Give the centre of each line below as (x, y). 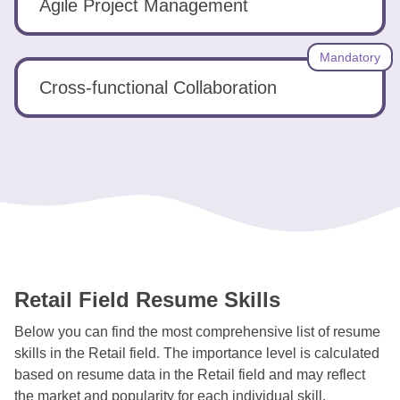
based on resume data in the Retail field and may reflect (190, 375)
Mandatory (350, 57)
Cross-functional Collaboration (158, 87)
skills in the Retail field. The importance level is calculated (197, 353)
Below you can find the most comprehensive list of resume (197, 332)
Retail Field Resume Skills (147, 300)
